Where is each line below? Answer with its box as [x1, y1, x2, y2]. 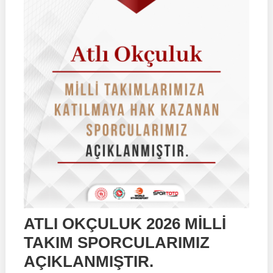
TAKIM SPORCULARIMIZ [23, 233, 210, 252]
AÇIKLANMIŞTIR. [23, 252, 154, 271]
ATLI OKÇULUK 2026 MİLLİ [23, 214, 226, 233]
